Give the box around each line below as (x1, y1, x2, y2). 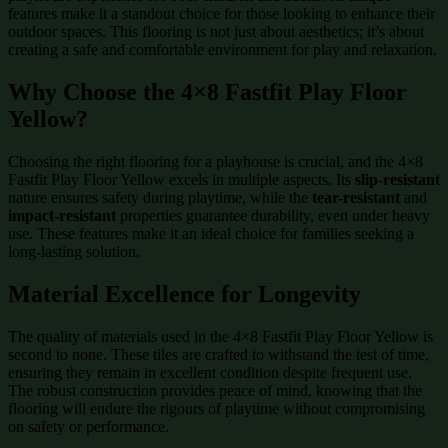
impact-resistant (8, 206, 116, 224)
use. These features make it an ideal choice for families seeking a (8, 224, 414, 242)
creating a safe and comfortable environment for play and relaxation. (8, 41, 437, 59)
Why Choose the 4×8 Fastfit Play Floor (8, 79, 407, 106)
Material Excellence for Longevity (8, 280, 361, 307)
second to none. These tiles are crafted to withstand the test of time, (8, 345, 429, 363)
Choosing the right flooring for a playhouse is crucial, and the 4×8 (8, 152, 423, 170)
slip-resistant (355, 170, 440, 188)
